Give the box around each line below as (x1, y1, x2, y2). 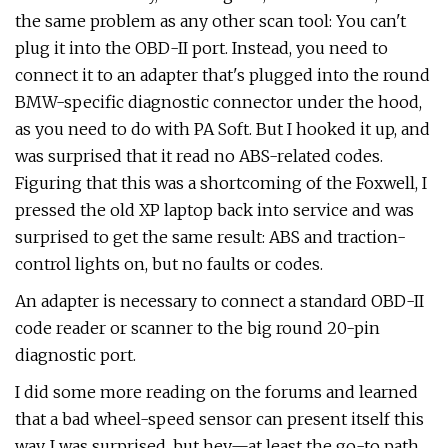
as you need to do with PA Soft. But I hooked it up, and (15, 119, 430, 139)
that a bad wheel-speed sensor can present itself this (15, 409, 424, 429)
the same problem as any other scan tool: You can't (15, 11, 406, 31)
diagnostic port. (15, 345, 136, 365)
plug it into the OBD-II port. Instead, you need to (15, 38, 388, 58)
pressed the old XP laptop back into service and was (15, 200, 414, 220)
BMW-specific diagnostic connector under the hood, (15, 92, 422, 112)
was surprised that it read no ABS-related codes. (15, 146, 383, 166)
